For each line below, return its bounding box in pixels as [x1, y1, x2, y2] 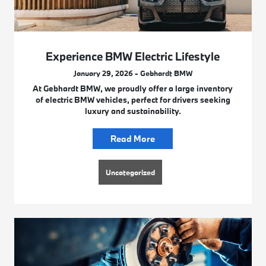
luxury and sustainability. [84, 106, 181, 117]
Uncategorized [106, 167, 156, 178]
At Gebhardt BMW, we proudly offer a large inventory [33, 83, 233, 94]
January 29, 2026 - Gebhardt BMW [73, 68, 192, 78]
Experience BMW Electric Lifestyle [46, 49, 220, 64]
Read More [110, 133, 156, 145]
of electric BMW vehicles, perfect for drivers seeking [35, 94, 230, 106]
